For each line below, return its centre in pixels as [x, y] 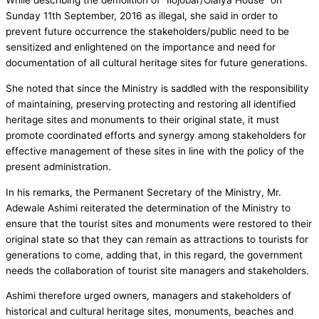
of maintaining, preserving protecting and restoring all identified [151, 104]
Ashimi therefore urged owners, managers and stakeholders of [148, 296]
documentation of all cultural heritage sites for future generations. [157, 63]
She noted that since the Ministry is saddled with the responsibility [157, 89]
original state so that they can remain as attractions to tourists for [157, 239]
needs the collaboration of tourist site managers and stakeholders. [157, 270]
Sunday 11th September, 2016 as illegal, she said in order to [142, 16]
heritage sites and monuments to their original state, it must [142, 120]
